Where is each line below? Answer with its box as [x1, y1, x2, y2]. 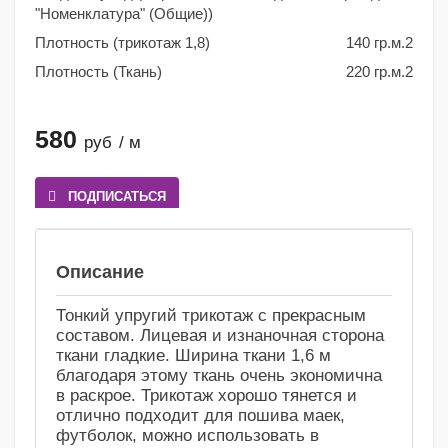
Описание [56, 262, 144, 283]
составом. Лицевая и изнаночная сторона [56, 326, 384, 346]
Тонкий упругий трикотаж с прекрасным [56, 306, 366, 326]
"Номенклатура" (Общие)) [35, 5, 213, 23]
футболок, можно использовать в [56, 426, 319, 446]
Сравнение [66, 243, 131, 258]
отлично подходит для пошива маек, [56, 406, 345, 426]
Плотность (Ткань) [35, 63, 162, 81]
